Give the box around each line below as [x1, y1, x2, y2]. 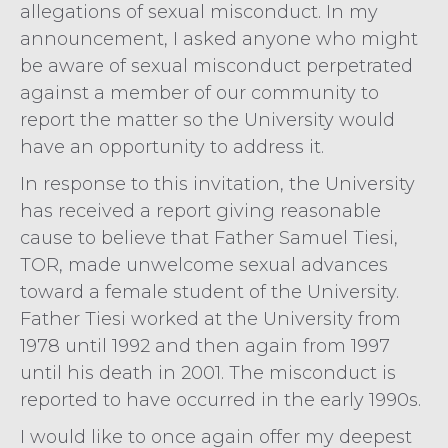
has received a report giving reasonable [20, 200, 381, 222]
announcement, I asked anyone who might [20, 28, 418, 50]
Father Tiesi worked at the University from [20, 308, 401, 330]
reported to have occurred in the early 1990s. [20, 389, 421, 411]
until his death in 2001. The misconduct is [20, 362, 396, 384]
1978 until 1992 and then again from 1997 [20, 335, 390, 357]
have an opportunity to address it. [20, 136, 324, 158]
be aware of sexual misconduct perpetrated [20, 55, 413, 77]
